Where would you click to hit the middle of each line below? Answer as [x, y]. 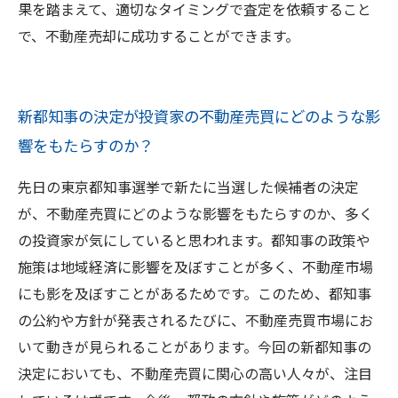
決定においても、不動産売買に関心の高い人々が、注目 [195, 373]
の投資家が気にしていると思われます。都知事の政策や [194, 240]
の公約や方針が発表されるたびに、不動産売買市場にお [195, 320]
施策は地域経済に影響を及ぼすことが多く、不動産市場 [195, 267]
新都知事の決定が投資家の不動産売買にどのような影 [199, 116]
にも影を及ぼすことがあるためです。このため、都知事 [195, 293]
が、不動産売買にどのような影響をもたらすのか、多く [195, 213]
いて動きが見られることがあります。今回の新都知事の [195, 346]
